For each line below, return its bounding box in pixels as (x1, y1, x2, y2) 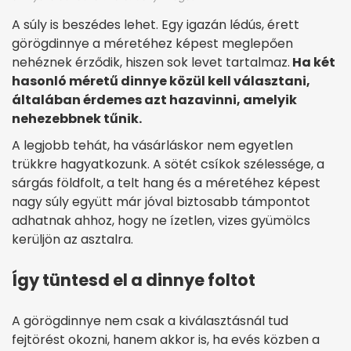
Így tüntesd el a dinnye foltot (12, 268, 255, 291)
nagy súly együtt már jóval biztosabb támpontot (12, 192, 310, 211)
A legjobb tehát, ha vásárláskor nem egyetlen (12, 136, 293, 154)
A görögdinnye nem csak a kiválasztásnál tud (12, 311, 288, 330)
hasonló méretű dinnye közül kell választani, (12, 71, 310, 90)
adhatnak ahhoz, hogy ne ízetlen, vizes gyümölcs (12, 211, 310, 230)
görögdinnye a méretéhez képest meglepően (12, 34, 293, 52)
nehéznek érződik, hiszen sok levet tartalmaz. (12, 52, 290, 71)
